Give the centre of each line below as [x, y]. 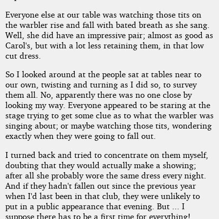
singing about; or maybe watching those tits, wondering [108, 126]
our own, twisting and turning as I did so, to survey [101, 85]
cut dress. [23, 55]
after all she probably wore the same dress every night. [106, 175]
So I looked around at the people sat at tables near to [103, 74]
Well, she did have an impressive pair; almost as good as [109, 35]
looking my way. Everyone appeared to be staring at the [108, 105]
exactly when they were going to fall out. [80, 136]
